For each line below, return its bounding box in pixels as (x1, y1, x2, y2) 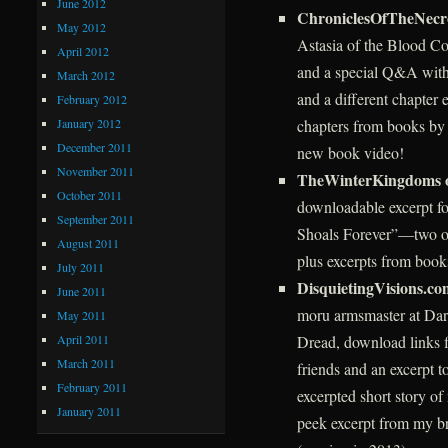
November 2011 (57, 162, 135, 179)
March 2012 (57, 66, 116, 83)
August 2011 (57, 234, 120, 251)
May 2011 (57, 306, 107, 323)
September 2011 (57, 210, 135, 227)
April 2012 (57, 42, 110, 59)
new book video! (296, 142, 404, 164)
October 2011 (57, 186, 123, 203)
